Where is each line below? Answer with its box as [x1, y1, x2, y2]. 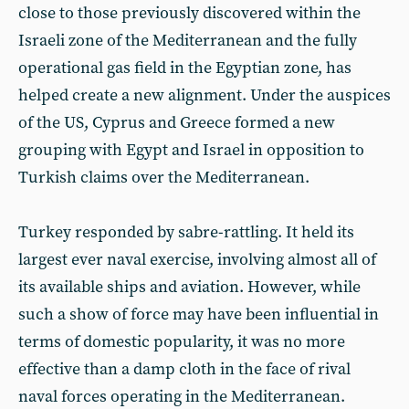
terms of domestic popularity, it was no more [18, 331, 345, 352]
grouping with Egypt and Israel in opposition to [18, 140, 364, 161]
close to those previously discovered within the [18, 3, 361, 24]
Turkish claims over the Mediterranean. [18, 167, 309, 188]
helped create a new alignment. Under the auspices [18, 85, 391, 106]
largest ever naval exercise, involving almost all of [18, 249, 376, 270]
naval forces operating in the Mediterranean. [18, 386, 345, 407]
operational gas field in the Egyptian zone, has [18, 58, 351, 79]
